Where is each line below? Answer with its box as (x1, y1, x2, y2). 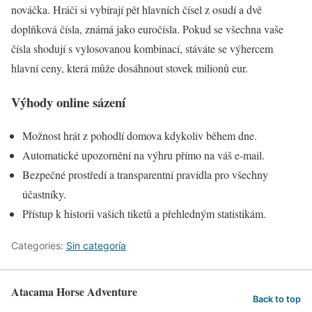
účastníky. (22, 187, 66, 202)
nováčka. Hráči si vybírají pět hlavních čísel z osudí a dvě (11, 1, 262, 17)
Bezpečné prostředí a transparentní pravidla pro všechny (22, 167, 268, 182)
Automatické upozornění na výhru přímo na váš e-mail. (22, 148, 265, 163)
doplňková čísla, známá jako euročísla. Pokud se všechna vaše (11, 21, 283, 36)
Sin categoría (66, 240, 126, 252)
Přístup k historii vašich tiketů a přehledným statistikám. (22, 206, 266, 221)
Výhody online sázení (11, 92, 125, 111)
